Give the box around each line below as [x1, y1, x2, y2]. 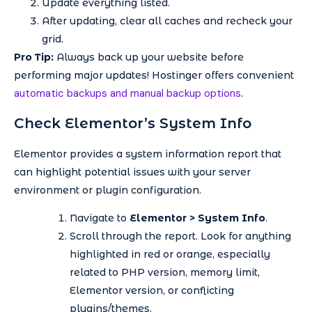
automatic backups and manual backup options [14, 86, 241, 101]
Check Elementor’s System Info [14, 114, 251, 132]
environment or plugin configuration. [14, 183, 201, 196]
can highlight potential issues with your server [14, 165, 251, 178]
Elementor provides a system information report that [14, 147, 281, 160]
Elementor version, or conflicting [70, 283, 234, 297]
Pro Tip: [14, 51, 54, 64]
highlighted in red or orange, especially [70, 247, 270, 260]
